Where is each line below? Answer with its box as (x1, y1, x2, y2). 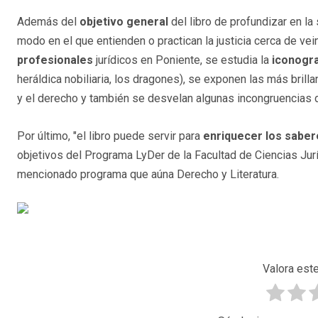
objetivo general (79, 15, 168, 29)
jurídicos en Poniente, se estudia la (93, 53, 272, 67)
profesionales (17, 53, 93, 67)
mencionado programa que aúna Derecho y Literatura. (17, 168, 279, 182)
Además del (17, 15, 79, 29)
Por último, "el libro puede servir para (17, 129, 203, 143)
